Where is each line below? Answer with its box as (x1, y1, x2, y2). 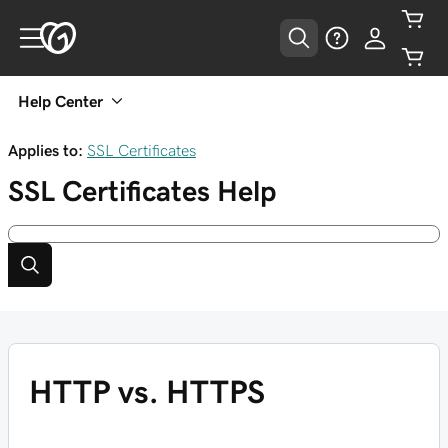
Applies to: (8, 142, 83, 158)
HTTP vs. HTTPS (29, 376, 265, 408)
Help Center (18, 93, 103, 109)
